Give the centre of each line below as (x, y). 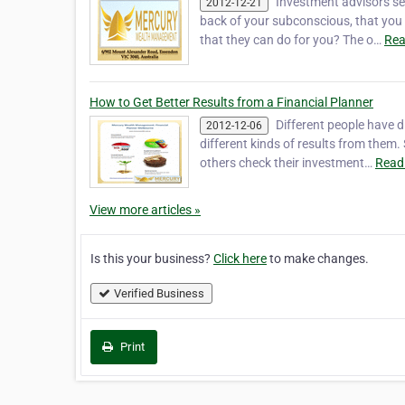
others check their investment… (287, 163)
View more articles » (145, 210)
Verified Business (159, 293)
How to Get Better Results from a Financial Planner (231, 102)
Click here (240, 259)
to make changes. (318, 259)
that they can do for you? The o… (292, 40)
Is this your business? (152, 259)
